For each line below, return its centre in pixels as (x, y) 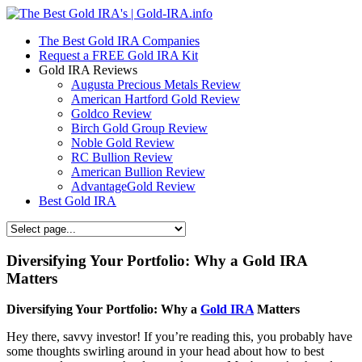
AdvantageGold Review (133, 186)
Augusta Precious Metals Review (156, 84)
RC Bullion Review (122, 157)
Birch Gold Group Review (139, 128)
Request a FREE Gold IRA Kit (118, 55)
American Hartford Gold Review (156, 99)
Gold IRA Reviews (88, 70)
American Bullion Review (138, 172)
